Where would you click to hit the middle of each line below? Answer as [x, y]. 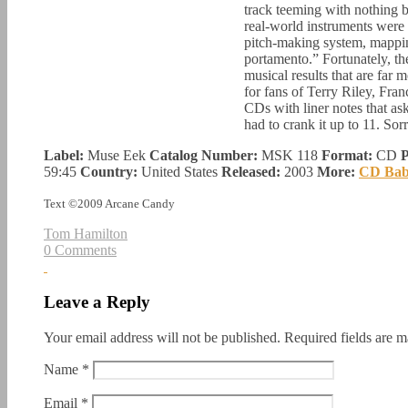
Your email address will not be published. [162, 337]
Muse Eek [117, 156]
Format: [347, 156]
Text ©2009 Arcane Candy [109, 204]
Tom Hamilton [86, 234]
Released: [249, 172]
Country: [109, 172]
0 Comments [80, 250]
